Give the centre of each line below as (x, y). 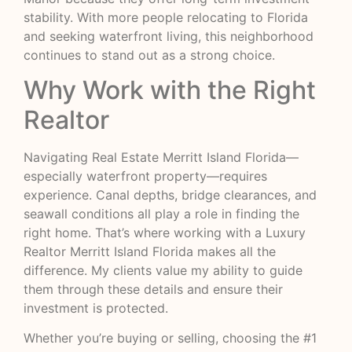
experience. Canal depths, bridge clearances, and (170, 195)
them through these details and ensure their (153, 290)
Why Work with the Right (170, 90)
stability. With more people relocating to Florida (166, 17)
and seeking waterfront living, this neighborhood (169, 36)
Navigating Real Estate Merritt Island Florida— (161, 158)
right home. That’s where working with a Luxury (165, 233)
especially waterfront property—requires (145, 176)
